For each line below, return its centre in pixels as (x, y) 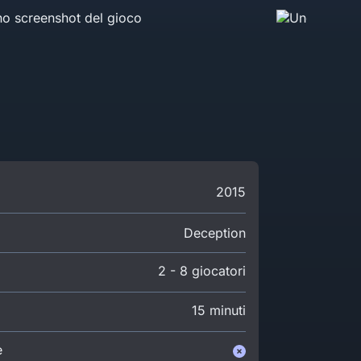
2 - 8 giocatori (201, 271)
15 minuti (218, 310)
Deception (214, 233)
